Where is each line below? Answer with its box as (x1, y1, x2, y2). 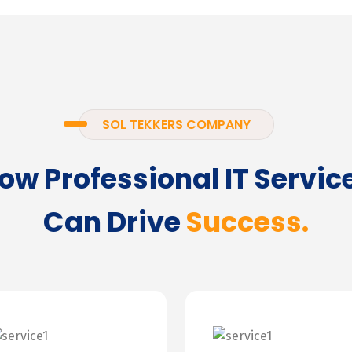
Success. (186, 203, 309, 241)
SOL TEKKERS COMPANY (101, 115, 251, 134)
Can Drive (43, 203, 186, 241)
